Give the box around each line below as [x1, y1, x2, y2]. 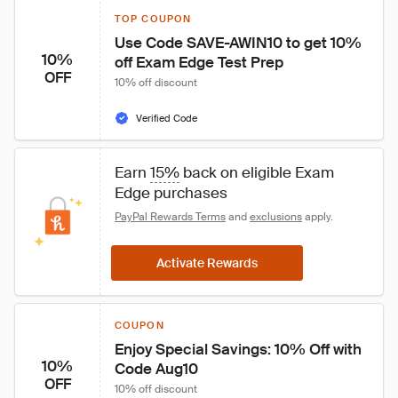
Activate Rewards [156, 255, 258, 271]
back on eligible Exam [179, 163, 338, 182]
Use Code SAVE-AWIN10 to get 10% [115, 33, 365, 52]
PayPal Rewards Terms [115, 210, 226, 224]
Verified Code [136, 112, 197, 124]
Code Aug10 [115, 359, 198, 378]
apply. [302, 210, 333, 224]
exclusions [250, 210, 302, 224]
